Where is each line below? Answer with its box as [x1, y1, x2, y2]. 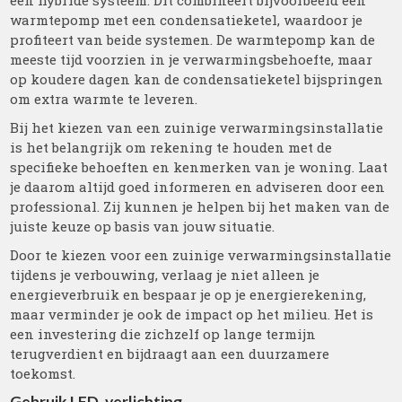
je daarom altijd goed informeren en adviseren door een [10, 178, 386, 196]
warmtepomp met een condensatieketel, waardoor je [10, 11, 363, 29]
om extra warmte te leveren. [10, 90, 198, 108]
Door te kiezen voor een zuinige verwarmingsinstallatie [10, 246, 392, 264]
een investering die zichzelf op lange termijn [10, 325, 317, 343]
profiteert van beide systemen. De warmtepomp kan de [10, 31, 376, 48]
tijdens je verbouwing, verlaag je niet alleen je [10, 266, 320, 284]
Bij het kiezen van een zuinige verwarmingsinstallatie [10, 118, 384, 136]
